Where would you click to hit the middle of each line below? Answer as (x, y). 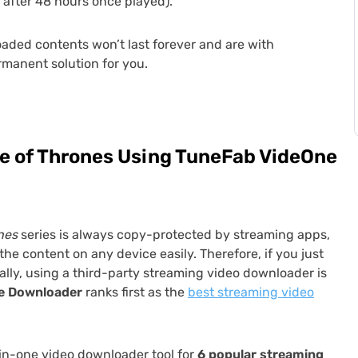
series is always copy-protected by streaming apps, (174, 235)
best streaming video (251, 292)
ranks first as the (135, 292)
